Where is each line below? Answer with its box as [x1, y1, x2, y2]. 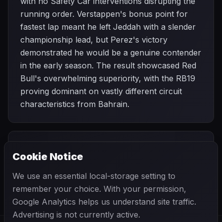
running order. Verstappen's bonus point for [20, 9, 188, 19]
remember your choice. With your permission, [12, 184, 186, 194]
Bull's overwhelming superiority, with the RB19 [20, 73, 195, 83]
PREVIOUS [28, 143, 60, 151]
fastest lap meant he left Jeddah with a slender [20, 22, 196, 32]
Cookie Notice [12, 151, 83, 163]
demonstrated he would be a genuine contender [20, 48, 201, 57]
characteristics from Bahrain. [20, 99, 129, 109]
